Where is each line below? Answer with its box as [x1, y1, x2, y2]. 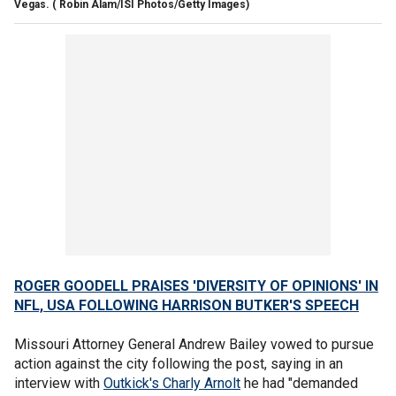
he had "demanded [240, 374, 358, 392]
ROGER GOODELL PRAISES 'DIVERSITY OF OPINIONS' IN [14, 277, 378, 294]
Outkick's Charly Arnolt [103, 374, 240, 392]
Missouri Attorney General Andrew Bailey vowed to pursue [14, 335, 374, 353]
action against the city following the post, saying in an [14, 354, 343, 372]
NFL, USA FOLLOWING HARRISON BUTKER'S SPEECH [14, 296, 359, 314]
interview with [14, 374, 103, 392]
